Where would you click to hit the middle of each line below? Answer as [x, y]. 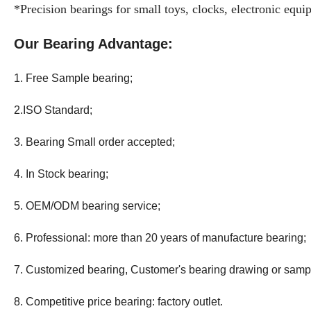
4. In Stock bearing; [61, 174]
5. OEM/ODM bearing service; [87, 205]
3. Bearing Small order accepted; [94, 142]
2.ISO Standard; [53, 110]
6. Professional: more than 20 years [102, 237]
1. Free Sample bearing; [73, 78]
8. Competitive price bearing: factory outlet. [118, 301]
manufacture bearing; [254, 237]
